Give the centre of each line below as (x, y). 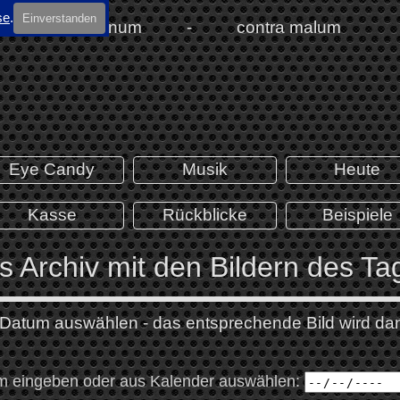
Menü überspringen (275, 166)
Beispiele (357, 215)
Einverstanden (59, 18)
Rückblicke (204, 215)
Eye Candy (52, 169)
